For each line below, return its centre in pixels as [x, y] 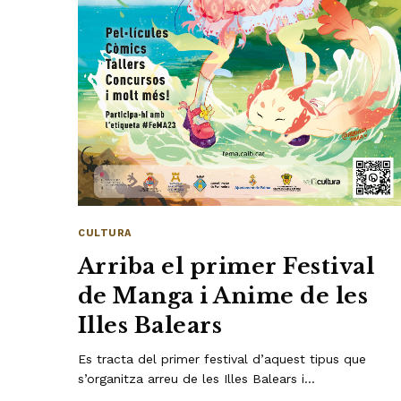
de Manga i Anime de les [223, 296]
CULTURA [105, 234]
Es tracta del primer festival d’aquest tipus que [222, 359]
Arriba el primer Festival [226, 267]
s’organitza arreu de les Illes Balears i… [197, 379]
